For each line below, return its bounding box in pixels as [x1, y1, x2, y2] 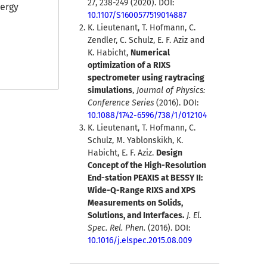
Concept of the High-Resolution [87, 160, 206, 171]
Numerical [130, 48, 170, 58]
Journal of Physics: [133, 85, 205, 96]
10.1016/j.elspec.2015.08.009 [87, 235, 192, 246]
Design [156, 148, 182, 159]
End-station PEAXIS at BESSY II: [87, 173, 203, 184]
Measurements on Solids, [87, 198, 183, 209]
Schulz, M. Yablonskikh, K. [87, 135, 183, 146]
